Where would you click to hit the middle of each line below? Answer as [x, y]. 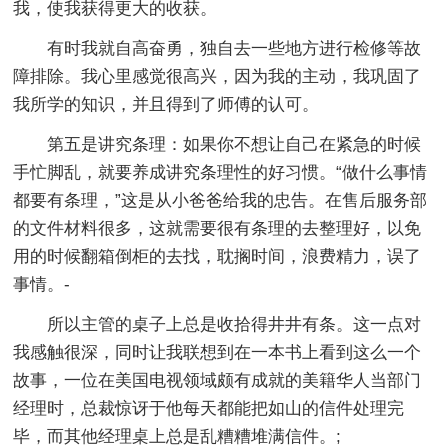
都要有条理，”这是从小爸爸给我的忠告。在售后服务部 [220, 200]
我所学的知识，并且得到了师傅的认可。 [166, 104]
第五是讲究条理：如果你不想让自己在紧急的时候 [234, 144]
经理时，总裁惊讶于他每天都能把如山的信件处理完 [209, 408]
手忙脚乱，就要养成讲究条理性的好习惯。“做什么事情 [220, 172]
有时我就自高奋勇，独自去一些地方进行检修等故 [234, 48]
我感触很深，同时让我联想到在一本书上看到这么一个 [217, 352]
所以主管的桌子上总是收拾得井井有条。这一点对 [234, 324]
